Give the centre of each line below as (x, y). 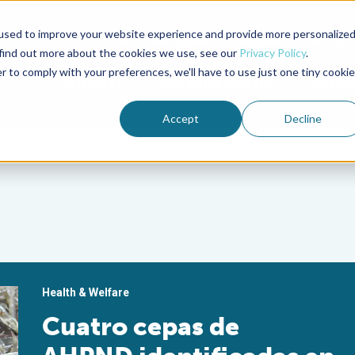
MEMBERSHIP (219, 83)
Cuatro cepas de (141, 326)
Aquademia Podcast (293, 40)
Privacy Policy (272, 52)
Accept (181, 118)
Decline (303, 118)
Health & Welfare (86, 292)
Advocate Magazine (170, 40)
